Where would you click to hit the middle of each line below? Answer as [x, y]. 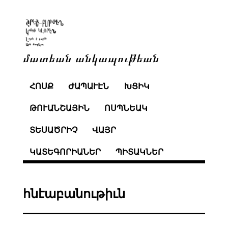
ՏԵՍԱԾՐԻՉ [53, 130]
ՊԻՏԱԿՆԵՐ [140, 152]
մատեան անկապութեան [91, 57]
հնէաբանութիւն [74, 194]
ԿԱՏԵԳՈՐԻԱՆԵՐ [65, 152]
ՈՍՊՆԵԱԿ [126, 108]
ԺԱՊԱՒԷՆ [89, 87]
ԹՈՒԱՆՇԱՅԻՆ [59, 108]
